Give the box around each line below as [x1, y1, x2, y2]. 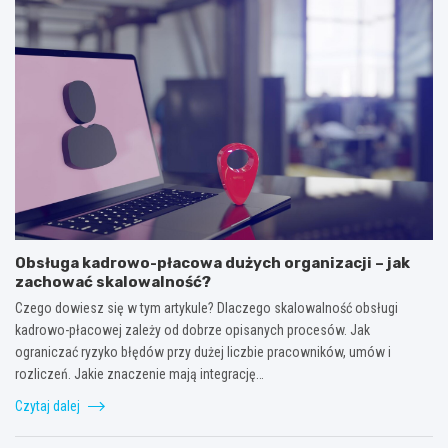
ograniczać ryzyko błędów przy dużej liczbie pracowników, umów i [15, 343, 391, 360]
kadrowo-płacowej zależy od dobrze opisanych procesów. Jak [15, 321, 370, 338]
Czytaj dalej [15, 397, 83, 414]
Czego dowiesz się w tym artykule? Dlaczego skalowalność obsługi [15, 299, 398, 316]
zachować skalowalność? [15, 272, 211, 291]
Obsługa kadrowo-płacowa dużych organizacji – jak [15, 253, 410, 272]
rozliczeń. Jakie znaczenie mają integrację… [15, 365, 264, 382]
